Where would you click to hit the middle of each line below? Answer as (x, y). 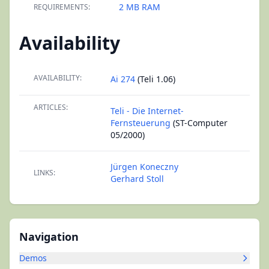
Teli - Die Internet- (147, 111)
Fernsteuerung (141, 123)
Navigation (49, 237)
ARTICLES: (51, 107)
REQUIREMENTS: (62, 7)
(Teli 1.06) (155, 79)
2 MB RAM (140, 7)
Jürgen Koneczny (144, 167)
